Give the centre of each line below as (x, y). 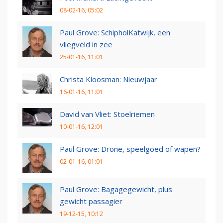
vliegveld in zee (86, 44)
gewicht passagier (91, 201)
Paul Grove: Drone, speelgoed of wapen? (130, 149)
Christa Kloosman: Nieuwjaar (109, 79)
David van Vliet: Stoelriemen (107, 114)
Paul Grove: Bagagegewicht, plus (116, 189)
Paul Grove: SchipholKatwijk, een (115, 32)
